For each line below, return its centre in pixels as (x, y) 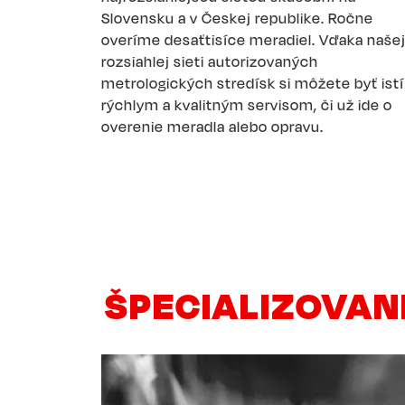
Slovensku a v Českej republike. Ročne (237, 18)
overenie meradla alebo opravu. (212, 127)
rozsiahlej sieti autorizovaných (210, 61)
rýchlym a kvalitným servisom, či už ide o (247, 105)
